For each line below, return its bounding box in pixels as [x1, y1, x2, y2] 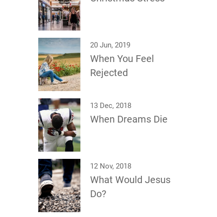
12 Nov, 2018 [90, 162, 131, 170]
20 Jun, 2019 [90, 41, 130, 49]
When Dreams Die [90, 113, 168, 125]
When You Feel [90, 53, 154, 64]
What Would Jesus [90, 174, 170, 186]
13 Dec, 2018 [90, 101, 131, 110]
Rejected [90, 67, 128, 78]
